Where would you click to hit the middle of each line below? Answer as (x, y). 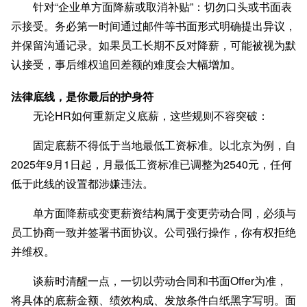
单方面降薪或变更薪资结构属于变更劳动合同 (143, 213)
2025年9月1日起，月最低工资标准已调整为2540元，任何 (151, 164)
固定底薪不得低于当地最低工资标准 (121, 145)
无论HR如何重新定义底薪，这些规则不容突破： (151, 116)
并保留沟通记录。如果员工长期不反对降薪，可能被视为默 (153, 45)
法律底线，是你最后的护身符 (82, 97)
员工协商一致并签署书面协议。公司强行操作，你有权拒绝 (153, 232)
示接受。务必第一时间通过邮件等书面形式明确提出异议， (153, 26)
